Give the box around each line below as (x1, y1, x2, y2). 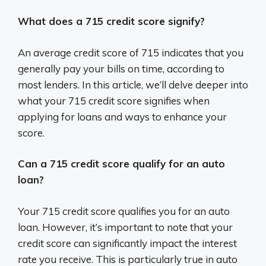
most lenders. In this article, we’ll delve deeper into (18, 78, 248, 91)
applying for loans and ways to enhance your (18, 110, 227, 123)
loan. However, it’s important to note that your (18, 220, 233, 233)
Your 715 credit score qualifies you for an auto (18, 204, 230, 217)
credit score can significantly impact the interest (18, 236, 237, 249)
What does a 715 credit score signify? (18, 15, 205, 28)
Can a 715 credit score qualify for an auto (18, 157, 225, 170)
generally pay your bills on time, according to (18, 62, 224, 75)
